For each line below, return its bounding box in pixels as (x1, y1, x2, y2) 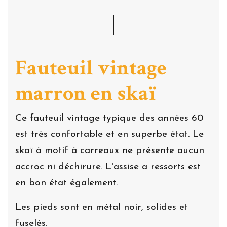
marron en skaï (15, 79, 157, 107)
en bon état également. (15, 178, 121, 188)
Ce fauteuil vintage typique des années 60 (15, 113, 203, 123)
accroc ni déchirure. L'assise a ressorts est (15, 162, 201, 172)
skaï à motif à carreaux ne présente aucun (15, 145, 204, 156)
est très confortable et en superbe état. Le (15, 129, 204, 139)
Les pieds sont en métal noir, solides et (15, 202, 188, 212)
